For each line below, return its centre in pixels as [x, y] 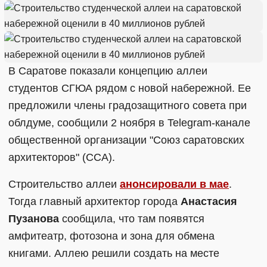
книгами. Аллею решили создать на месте [114, 253]
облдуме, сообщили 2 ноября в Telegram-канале [129, 122]
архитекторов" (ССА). [62, 157]
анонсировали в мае [174, 184]
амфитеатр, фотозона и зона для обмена [111, 236]
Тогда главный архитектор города [94, 201]
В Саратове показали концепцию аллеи [108, 71]
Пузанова [34, 218]
